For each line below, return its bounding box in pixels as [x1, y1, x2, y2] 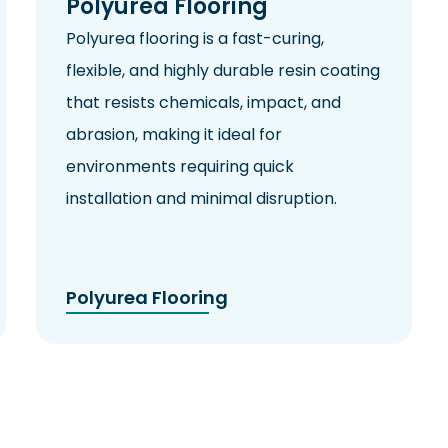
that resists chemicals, [65, 91, 247, 115]
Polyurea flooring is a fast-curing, [65, 27, 324, 51]
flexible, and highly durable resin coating [65, 59, 380, 83]
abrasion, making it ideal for [65, 123, 282, 147]
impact [246, 91, 304, 115]
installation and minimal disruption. [65, 187, 337, 211]
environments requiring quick [65, 155, 294, 179]
